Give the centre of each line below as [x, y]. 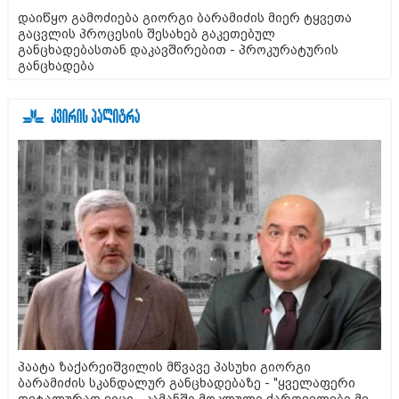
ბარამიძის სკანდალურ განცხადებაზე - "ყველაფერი [187, 383]
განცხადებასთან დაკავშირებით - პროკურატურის [178, 50]
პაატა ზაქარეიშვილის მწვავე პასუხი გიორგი [164, 366]
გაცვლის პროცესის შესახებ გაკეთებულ [147, 34]
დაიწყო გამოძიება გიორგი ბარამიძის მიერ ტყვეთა [185, 18]
